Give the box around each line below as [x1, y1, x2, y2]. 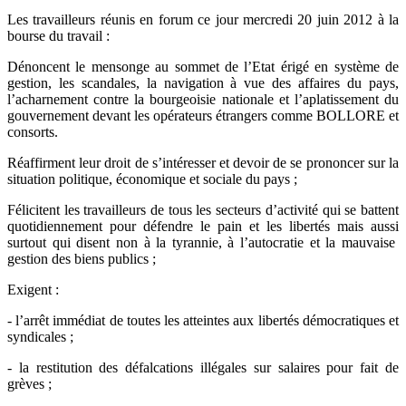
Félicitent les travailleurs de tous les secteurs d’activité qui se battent [7, 202, 399, 218]
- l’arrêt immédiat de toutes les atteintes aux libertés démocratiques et [7, 313, 399, 329]
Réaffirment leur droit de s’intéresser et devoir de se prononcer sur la [7, 155, 399, 171]
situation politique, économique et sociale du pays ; [7, 171, 297, 188]
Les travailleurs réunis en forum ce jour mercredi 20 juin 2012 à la [7, 12, 399, 28]
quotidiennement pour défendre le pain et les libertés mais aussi [7, 218, 399, 235]
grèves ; [7, 376, 52, 392]
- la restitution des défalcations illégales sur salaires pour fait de [7, 360, 399, 376]
